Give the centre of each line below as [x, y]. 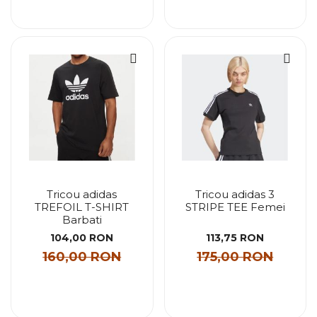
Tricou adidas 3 [235, 194]
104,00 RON [82, 237]
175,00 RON [235, 257]
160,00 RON [82, 257]
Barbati [82, 220]
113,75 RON [235, 237]
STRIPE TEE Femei [235, 207]
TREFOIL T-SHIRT [82, 207]
